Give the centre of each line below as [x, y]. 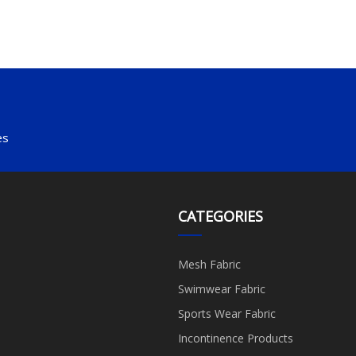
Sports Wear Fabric [227, 313]
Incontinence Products [236, 338]
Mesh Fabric [209, 264]
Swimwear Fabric [222, 288]
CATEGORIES [221, 216]
